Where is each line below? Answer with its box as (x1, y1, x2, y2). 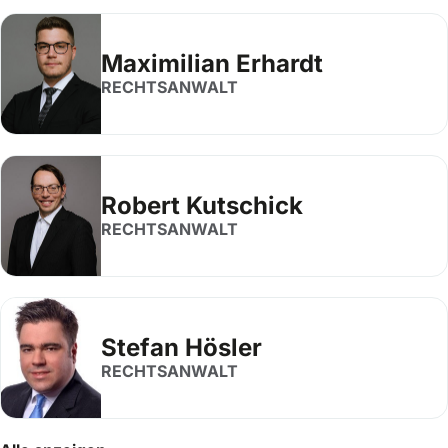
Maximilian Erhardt (101, 49, 323, 78)
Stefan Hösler (101, 333, 262, 362)
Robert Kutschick (101, 191, 303, 220)
